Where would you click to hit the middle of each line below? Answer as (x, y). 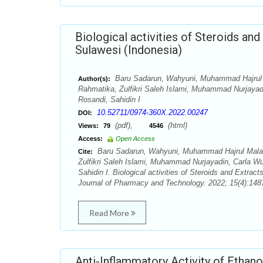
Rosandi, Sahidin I (109, 100)
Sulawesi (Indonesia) (129, 50)
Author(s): (94, 79)
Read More (110, 213)
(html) (176, 125)
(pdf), (131, 125)
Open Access (135, 139)
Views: (88, 126)
